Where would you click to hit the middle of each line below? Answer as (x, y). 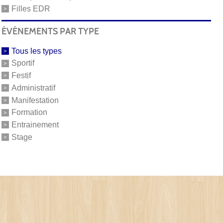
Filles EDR (31, 8)
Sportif (23, 63)
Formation (29, 112)
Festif (21, 75)
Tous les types (36, 51)
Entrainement (35, 124)
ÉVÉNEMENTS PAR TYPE (50, 31)
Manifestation (35, 100)
